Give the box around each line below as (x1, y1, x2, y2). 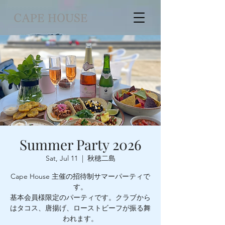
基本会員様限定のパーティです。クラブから (10, 193, 151, 202)
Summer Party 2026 (20, 135, 141, 154)
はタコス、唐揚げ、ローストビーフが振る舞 (10, 203, 151, 212)
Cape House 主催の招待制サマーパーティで (11, 172, 150, 181)
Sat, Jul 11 (45, 154, 78, 163)
